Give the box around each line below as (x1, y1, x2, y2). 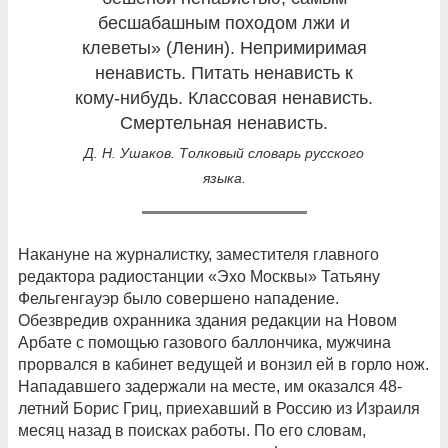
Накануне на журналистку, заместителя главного (18, 246, 379, 264)
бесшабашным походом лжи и (98, 13, 350, 34)
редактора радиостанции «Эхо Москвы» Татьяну (18, 268, 380, 286)
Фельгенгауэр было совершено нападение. (18, 290, 339, 308)
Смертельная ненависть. (120, 113, 328, 134)
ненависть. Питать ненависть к (95, 63, 353, 84)
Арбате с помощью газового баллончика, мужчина (18, 334, 391, 352)
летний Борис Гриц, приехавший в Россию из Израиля (18, 400, 420, 418)
